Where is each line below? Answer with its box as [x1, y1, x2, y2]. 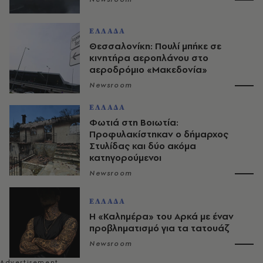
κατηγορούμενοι [89, 151, 161, 164]
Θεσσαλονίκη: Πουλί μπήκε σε [89, 40, 221, 53]
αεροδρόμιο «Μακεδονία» [89, 63, 207, 76]
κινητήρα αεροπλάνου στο [89, 52, 208, 65]
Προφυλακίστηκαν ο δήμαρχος [89, 128, 228, 141]
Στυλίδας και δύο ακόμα [89, 140, 196, 153]
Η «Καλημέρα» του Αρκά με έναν [89, 210, 234, 223]
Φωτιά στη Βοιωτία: [89, 116, 178, 129]
